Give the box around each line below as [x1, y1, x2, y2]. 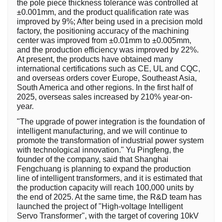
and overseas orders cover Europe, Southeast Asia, [17, 74, 197, 83]
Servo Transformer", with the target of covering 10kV [17, 212, 199, 221]
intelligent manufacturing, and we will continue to [17, 127, 187, 136]
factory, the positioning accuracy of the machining [17, 27, 189, 36]
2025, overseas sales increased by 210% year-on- [17, 93, 192, 102]
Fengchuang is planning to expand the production [17, 165, 191, 173]
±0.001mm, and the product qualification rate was [17, 8, 189, 17]
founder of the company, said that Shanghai [17, 155, 168, 164]
